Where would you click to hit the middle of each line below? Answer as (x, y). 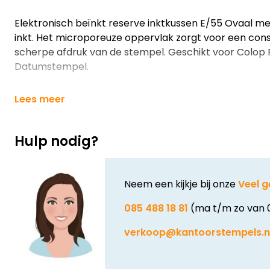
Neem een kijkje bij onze (181, 184)
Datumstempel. (52, 67)
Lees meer (40, 99)
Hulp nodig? (56, 141)
